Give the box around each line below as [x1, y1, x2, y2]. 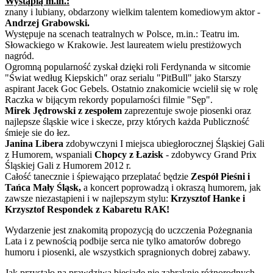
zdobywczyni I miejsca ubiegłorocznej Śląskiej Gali [63, 138, 264, 149]
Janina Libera [5, 138, 63, 149]
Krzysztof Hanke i [171, 193, 245, 204]
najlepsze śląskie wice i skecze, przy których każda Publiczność [5, 116, 249, 127]
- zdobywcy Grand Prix [163, 149, 257, 160]
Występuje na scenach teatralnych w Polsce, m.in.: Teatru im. [5, 29, 239, 40]
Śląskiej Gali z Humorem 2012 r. [5, 160, 131, 171]
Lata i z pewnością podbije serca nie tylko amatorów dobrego [5, 236, 241, 247]
